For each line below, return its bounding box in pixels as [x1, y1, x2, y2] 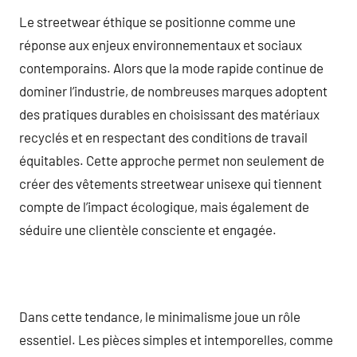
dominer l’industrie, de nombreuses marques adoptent [19, 82, 328, 99]
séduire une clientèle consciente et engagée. [19, 221, 277, 237]
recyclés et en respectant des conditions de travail [19, 128, 308, 145]
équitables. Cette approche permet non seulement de [19, 151, 324, 168]
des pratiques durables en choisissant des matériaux [19, 105, 320, 122]
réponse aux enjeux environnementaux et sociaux [19, 36, 302, 53]
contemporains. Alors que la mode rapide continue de [19, 59, 324, 76]
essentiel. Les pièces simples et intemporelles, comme [19, 331, 333, 347]
